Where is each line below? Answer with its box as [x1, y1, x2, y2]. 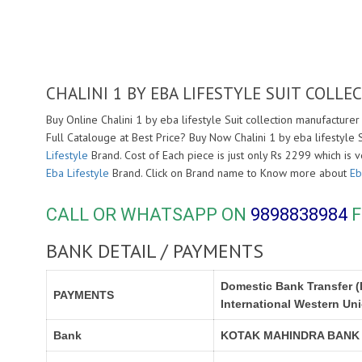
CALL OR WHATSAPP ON [46, 204, 250, 225]
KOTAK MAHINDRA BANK [221, 329, 360, 342]
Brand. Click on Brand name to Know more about [109, 166, 350, 180]
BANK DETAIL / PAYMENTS [46, 238, 263, 263]
